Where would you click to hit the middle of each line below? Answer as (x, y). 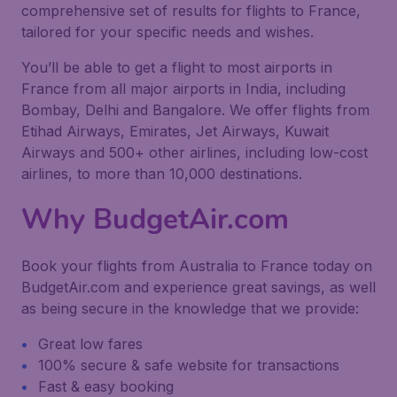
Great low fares (90, 344)
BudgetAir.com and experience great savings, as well (198, 287)
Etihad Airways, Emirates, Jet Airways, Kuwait (175, 131)
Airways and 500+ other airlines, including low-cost (195, 152)
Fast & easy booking (106, 386)
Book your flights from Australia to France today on (197, 266)
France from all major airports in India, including (183, 89)
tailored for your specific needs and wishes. (167, 32)
